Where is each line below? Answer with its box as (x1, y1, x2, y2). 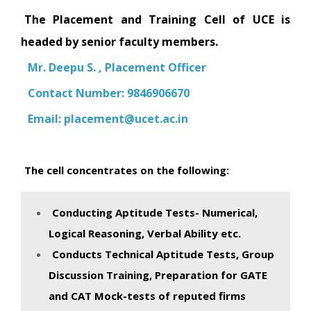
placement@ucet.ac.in (64, 110, 188, 126)
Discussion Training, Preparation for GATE (49, 267, 267, 282)
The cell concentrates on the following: (24, 162, 229, 177)
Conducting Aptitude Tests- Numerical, (52, 205, 258, 219)
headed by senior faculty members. (21, 33, 218, 49)
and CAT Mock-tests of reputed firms (49, 288, 246, 303)
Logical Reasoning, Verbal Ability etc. (49, 226, 241, 240)
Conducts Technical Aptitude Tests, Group (52, 246, 274, 261)
